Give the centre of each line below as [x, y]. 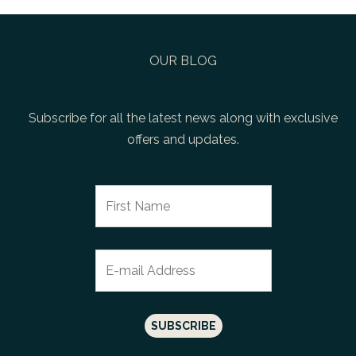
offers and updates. [184, 139]
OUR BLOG [184, 60]
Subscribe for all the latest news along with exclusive [184, 118]
